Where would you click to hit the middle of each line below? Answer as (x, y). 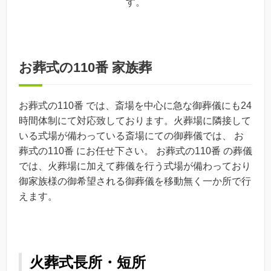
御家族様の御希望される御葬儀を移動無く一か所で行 (135, 181)
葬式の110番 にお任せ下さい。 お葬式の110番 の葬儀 (135, 151)
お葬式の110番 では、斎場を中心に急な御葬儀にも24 (135, 105)
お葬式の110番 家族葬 (85, 67)
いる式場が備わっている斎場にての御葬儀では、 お (131, 135)
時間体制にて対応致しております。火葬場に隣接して (135, 120)
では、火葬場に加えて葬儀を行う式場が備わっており (135, 166)
